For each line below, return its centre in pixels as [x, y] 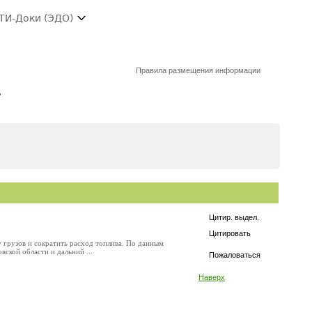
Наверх [212, 277]
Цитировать [230, 233]
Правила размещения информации [198, 70]
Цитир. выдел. [234, 217]
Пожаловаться [235, 255]
